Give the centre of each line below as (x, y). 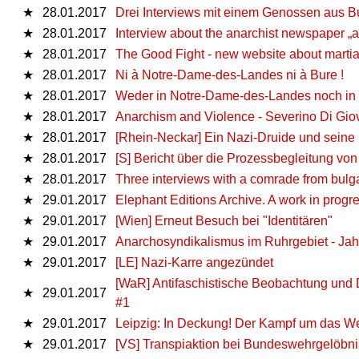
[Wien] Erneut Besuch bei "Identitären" (224, 220)
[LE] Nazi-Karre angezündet (194, 262)
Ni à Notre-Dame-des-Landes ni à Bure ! (230, 75)
